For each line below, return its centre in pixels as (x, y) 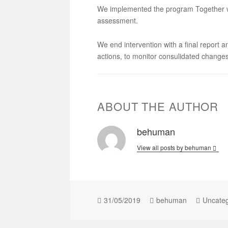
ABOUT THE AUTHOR (158, 106)
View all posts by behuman (175, 148)
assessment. (118, 21)
